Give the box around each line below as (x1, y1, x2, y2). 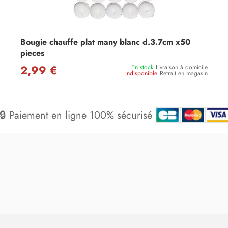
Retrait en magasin (160, 69, 208, 77)
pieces (20, 47, 44, 59)
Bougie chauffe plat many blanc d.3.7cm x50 (20, 36, 191, 48)
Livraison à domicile (156, 63, 208, 71)
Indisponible (125, 69, 157, 77)
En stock (131, 63, 153, 71)
